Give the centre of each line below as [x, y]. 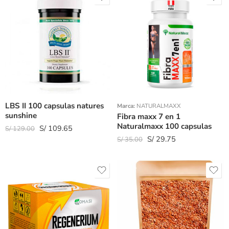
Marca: [127, 106]
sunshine [21, 116]
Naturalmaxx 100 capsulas [164, 126]
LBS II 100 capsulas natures [54, 106]
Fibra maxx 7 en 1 [149, 117]
